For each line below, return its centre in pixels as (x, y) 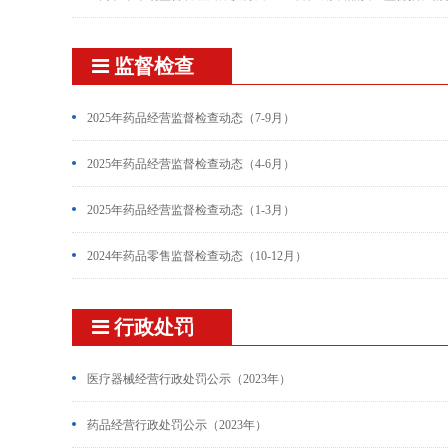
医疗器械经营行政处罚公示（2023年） (189, 379)
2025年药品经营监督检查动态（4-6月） (191, 164)
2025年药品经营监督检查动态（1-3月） (191, 210)
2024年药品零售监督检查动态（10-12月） (197, 256)
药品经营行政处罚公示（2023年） (177, 425)
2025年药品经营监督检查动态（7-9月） (191, 118)
